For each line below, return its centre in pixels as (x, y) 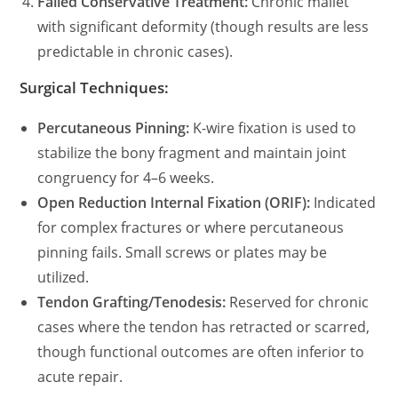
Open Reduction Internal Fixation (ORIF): (174, 203)
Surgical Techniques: (95, 88)
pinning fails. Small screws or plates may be (183, 252)
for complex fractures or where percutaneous (191, 227)
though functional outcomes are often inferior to (201, 352)
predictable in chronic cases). (135, 52)
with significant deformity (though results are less (203, 27)
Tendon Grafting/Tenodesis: (132, 302)
